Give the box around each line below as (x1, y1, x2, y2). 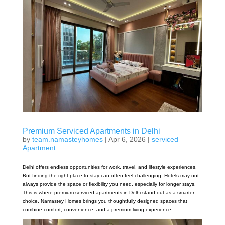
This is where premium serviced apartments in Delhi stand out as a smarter (22, 190, 194, 196)
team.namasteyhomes (32, 135, 103, 144)
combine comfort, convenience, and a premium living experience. (22, 207, 173, 213)
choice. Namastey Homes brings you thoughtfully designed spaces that (22, 198, 187, 204)
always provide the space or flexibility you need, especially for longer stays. (22, 181, 196, 187)
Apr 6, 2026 (108, 135, 146, 144)
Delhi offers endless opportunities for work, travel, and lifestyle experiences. (22, 164, 197, 170)
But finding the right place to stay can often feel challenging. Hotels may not (22, 173, 199, 179)
